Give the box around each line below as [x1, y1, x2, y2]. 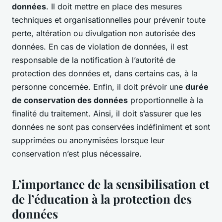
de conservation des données [12, 95, 128, 105]
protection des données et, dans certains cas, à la [12, 68, 198, 78]
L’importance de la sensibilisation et [12, 175, 209, 192]
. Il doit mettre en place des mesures [46, 1, 182, 11]
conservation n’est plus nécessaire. [12, 148, 142, 159]
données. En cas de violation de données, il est [12, 41, 188, 52]
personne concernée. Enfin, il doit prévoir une [12, 81, 185, 92]
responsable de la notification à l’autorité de [12, 55, 175, 65]
